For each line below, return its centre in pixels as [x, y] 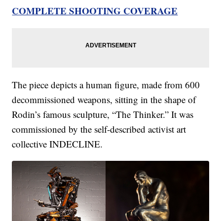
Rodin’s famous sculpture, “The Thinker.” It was [103, 114]
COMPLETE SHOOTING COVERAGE [95, 10]
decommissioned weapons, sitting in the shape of [104, 99]
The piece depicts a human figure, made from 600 [106, 84]
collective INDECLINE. [57, 144]
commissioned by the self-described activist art [99, 129]
